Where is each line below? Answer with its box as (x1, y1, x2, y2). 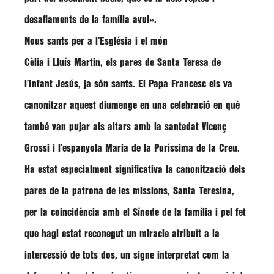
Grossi (24, 144, 50, 153)
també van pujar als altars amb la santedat (24, 122, 202, 131)
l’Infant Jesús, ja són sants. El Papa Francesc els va (24, 80, 232, 89)
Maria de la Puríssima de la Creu (105, 144, 237, 153)
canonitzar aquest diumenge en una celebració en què (24, 101, 240, 110)
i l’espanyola (50, 144, 105, 153)
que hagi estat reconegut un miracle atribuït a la (24, 229, 220, 239)
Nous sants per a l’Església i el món (24, 37, 168, 46)
